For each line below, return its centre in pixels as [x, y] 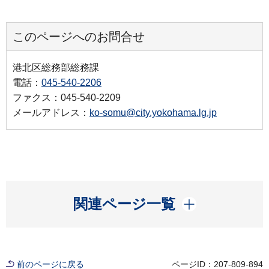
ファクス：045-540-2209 [67, 97]
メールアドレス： [51, 112]
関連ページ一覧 [124, 204]
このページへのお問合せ [79, 36]
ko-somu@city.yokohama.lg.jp [153, 112]
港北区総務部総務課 [56, 67]
